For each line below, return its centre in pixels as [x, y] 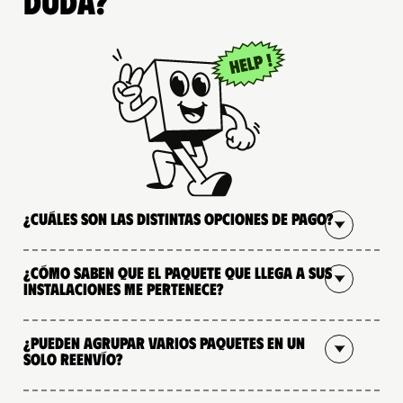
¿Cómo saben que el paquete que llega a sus [178, 272]
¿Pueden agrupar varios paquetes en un [164, 342]
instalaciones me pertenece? [124, 288]
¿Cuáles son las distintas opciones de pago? [179, 218]
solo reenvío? [73, 358]
